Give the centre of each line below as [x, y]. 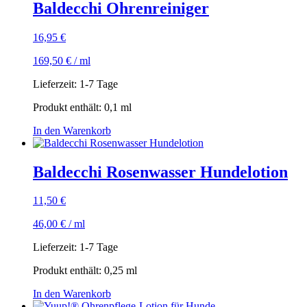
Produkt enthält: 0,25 [79, 271]
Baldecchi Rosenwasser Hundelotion [160, 172]
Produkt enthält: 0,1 [77, 107]
